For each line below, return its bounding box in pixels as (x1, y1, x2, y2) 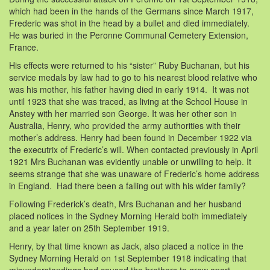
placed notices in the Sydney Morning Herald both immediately (9, 209, 247, 222)
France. (9, 40, 39, 53)
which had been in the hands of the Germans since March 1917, (9, 4, 254, 17)
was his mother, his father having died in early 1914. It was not (9, 83, 249, 95)
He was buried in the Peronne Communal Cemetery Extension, (9, 28, 248, 41)
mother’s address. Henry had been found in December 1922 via (9, 131, 252, 143)
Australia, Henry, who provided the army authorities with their (9, 119, 240, 131)
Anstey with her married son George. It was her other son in (9, 107, 237, 119)
